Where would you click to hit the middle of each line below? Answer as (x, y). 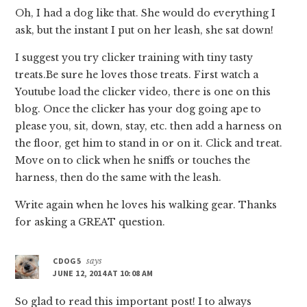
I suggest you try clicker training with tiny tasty (134, 57)
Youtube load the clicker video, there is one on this (143, 91)
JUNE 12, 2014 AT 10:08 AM (103, 273)
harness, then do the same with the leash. (119, 177)
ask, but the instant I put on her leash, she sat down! (145, 30)
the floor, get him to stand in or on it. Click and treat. (149, 143)
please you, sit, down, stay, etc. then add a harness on (149, 126)
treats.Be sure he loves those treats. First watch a (137, 74)
